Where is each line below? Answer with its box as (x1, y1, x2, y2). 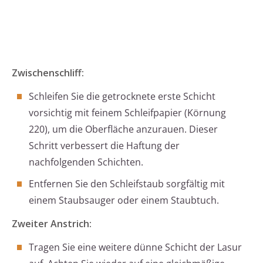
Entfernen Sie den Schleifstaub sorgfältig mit (29, 177, 225, 191)
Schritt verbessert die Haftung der (29, 139, 180, 153)
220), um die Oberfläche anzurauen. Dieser (29, 123, 218, 136)
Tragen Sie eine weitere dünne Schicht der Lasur (29, 241, 242, 254)
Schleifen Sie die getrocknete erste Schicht (29, 90, 215, 103)
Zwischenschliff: (12, 66, 84, 80)
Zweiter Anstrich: (12, 217, 92, 231)
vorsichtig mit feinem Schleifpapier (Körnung (29, 106, 226, 120)
